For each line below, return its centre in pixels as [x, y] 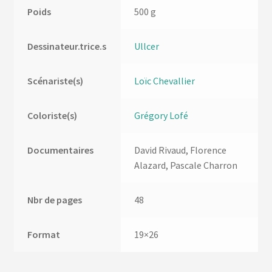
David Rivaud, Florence [181, 150]
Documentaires [61, 150]
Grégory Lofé [161, 116]
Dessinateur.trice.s [67, 46]
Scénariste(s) [56, 81]
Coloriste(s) [53, 116]
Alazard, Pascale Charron [186, 165]
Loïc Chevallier [165, 81]
